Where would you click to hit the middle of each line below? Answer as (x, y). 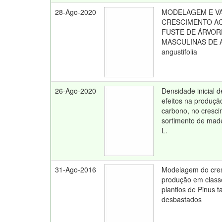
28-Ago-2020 (76, 12)
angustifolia (180, 52)
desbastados (182, 199)
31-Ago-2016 (76, 169)
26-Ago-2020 (76, 91)
